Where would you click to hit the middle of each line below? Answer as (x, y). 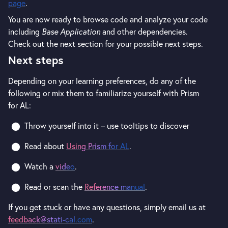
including (25, 32)
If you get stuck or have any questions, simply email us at (107, 207)
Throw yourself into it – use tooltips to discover (107, 126)
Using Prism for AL (98, 146)
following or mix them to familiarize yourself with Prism (104, 93)
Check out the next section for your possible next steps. (106, 44)
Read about (45, 146)
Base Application (71, 32)
